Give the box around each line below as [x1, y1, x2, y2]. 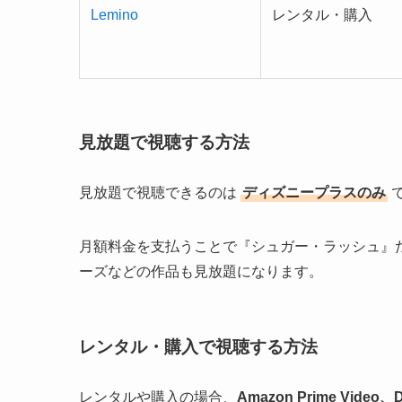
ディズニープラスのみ [242, 184, 386, 200]
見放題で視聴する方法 [79, 132, 249, 152]
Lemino [91, 7, 138, 23]
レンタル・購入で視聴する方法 [79, 337, 318, 357]
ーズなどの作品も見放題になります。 [79, 263, 323, 279]
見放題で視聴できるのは [79, 184, 240, 200]
